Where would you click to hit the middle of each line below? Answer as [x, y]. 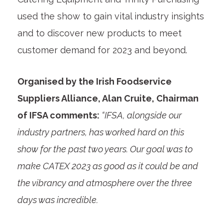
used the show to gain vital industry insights [111, 16]
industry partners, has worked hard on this [101, 132]
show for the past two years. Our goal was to [105, 149]
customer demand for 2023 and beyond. [103, 50]
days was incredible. [58, 200]
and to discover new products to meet [99, 33]
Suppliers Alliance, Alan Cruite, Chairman [108, 98]
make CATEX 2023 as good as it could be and [108, 166]
